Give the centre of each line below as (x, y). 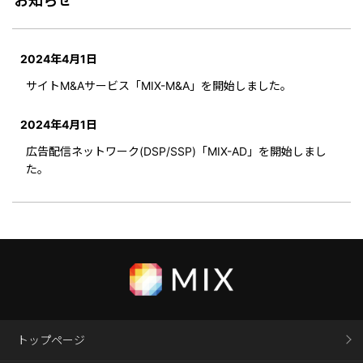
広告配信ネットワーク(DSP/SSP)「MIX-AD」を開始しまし (176, 151)
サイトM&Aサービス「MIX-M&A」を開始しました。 (159, 86)
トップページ (51, 340)
